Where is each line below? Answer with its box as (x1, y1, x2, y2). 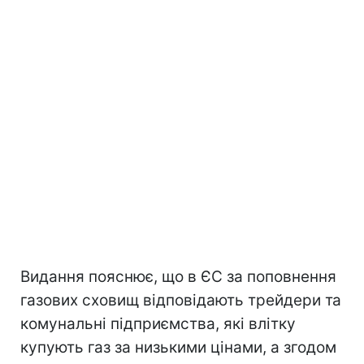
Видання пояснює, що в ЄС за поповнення (20, 266, 336, 286)
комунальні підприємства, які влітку (20, 314, 296, 333)
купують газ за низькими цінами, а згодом (20, 337, 336, 357)
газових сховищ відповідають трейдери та (20, 290, 341, 310)
